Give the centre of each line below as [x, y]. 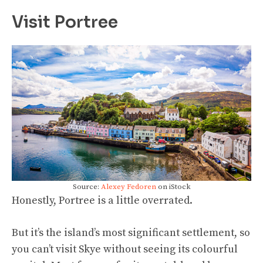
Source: [87, 187]
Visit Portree [65, 22]
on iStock [173, 187]
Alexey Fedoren [128, 187]
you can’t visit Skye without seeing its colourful [125, 249]
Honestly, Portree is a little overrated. [102, 201]
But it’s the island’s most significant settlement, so [131, 233]
